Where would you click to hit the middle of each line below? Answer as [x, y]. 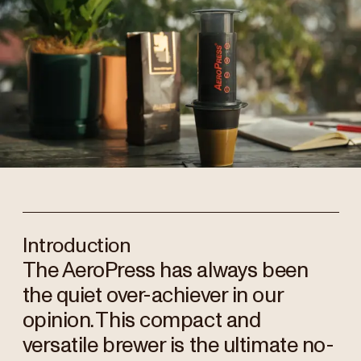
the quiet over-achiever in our [153, 295]
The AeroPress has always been [165, 270]
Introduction [77, 246]
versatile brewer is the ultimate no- [178, 345]
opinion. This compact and [141, 320]
